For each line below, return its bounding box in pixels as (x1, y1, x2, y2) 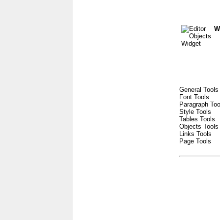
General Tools (179, 86, 219, 93)
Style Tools (179, 108, 211, 115)
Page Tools (179, 137, 211, 145)
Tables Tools (179, 115, 215, 123)
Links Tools (179, 130, 212, 137)
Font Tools (179, 93, 209, 101)
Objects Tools (179, 123, 219, 130)
